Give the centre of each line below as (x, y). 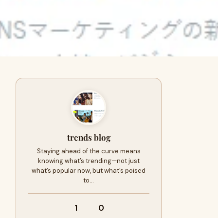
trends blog (89, 137)
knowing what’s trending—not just (89, 161)
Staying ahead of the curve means (89, 151)
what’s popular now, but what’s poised (89, 171)
